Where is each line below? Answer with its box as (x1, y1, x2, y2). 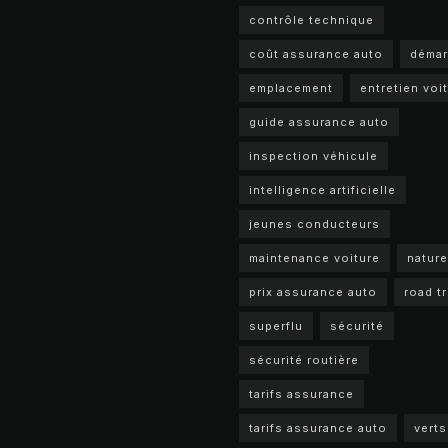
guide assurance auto (249, 115, 389, 129)
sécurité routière (249, 353, 359, 367)
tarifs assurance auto (249, 421, 387, 435)
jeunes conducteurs (249, 217, 380, 231)
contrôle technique (249, 13, 374, 27)
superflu (249, 319, 303, 333)
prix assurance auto (249, 285, 377, 299)
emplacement (249, 81, 333, 95)
